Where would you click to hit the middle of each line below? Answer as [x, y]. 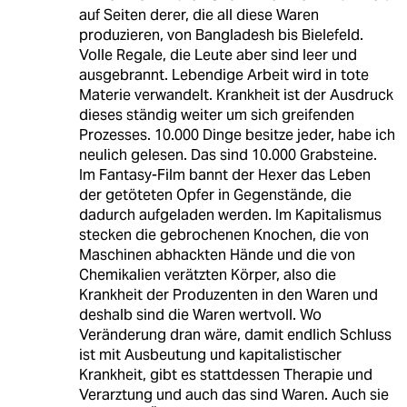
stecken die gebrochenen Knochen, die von [223, 234]
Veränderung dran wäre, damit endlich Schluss [235, 334]
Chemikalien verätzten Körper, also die [207, 274]
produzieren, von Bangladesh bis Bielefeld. [221, 35]
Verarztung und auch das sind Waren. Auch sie [233, 394]
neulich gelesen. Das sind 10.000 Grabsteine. [228, 154]
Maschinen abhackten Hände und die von [217, 254]
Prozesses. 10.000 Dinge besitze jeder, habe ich [237, 134]
